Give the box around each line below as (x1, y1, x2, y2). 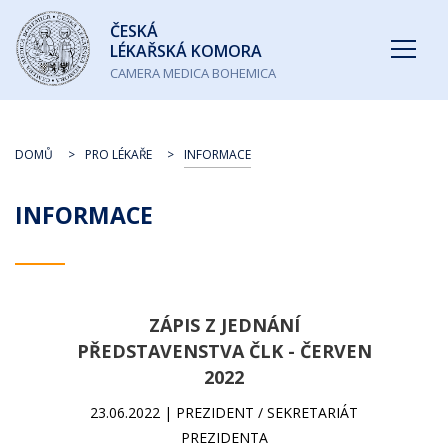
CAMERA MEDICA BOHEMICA (110, 64, 276, 82)
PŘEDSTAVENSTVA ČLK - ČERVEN (76, 339, 372, 363)
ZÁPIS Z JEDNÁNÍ (148, 313, 300, 337)
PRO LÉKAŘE (85, 146, 152, 163)
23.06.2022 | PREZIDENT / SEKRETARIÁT (90, 403, 358, 422)
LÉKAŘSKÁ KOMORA (110, 40, 262, 62)
